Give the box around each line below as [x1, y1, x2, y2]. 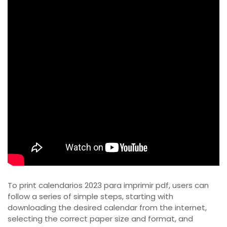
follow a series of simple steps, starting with [8, 191, 173, 202]
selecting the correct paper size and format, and [8, 213, 193, 224]
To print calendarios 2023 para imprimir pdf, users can [8, 180, 209, 191]
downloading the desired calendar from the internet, [8, 202, 207, 213]
